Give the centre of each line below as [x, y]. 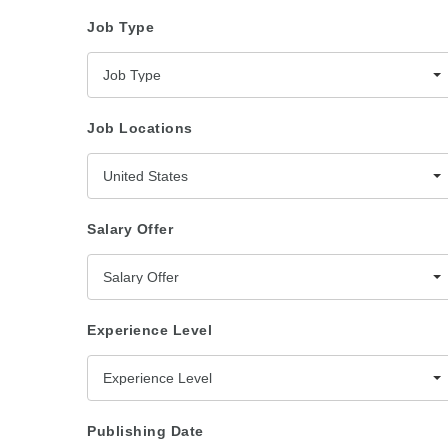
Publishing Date [145, 431]
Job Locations [140, 128]
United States [145, 176]
